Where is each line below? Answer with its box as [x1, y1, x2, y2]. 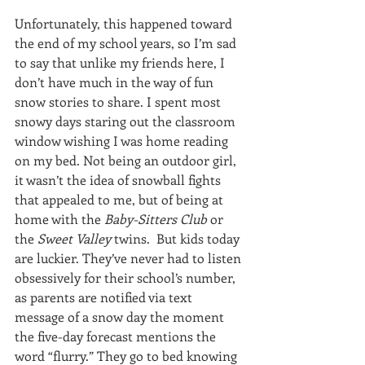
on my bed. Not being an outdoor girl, [15, 152, 240, 169]
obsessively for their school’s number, [15, 269, 239, 286]
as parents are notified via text [15, 288, 196, 306]
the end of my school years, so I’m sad [15, 34, 240, 51]
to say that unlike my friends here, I [15, 54, 228, 71]
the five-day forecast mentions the [15, 328, 219, 345]
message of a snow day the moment [15, 308, 227, 325]
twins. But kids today [111, 230, 243, 247]
